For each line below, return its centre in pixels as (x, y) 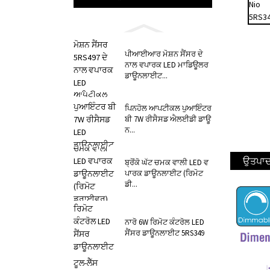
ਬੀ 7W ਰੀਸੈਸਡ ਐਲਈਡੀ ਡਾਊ (168, 119)
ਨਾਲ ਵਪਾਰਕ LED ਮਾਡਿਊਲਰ (167, 64)
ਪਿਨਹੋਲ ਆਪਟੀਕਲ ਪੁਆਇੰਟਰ (168, 108)
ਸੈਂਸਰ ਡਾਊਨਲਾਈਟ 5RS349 (165, 233)
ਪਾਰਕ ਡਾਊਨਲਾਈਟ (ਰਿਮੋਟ (164, 173)
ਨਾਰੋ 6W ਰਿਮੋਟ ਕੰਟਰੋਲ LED (165, 222)
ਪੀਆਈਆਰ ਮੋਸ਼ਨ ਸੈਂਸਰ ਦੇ (164, 54)
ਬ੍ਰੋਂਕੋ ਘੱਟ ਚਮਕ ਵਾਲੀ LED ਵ (167, 162)
